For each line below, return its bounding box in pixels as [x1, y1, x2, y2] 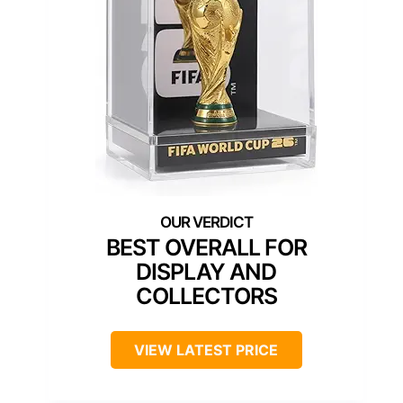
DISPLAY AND [136, 258, 276, 286]
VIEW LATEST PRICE [134, 341, 278, 360]
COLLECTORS [135, 282, 277, 310]
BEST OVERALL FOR [105, 234, 307, 262]
